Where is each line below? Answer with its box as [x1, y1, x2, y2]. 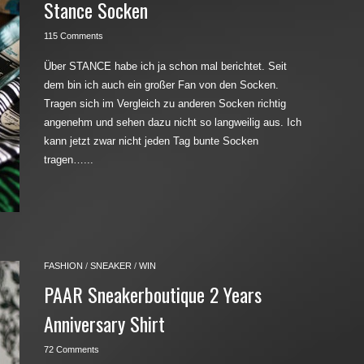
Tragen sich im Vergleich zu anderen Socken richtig [44, 97, 286, 110]
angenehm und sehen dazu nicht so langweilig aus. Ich [44, 116, 301, 128]
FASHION [44, 261, 83, 271]
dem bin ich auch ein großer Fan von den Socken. [44, 79, 279, 91]
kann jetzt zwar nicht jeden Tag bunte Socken [44, 135, 258, 147]
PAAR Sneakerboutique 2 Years [44, 279, 262, 309]
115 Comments [44, 31, 103, 41]
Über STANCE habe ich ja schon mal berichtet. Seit [44, 60, 287, 72]
